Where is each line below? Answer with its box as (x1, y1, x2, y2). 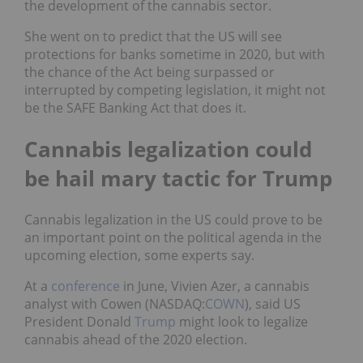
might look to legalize (176, 312, 308, 331)
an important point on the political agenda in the (24, 228, 322, 246)
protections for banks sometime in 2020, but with (24, 45, 325, 63)
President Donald (24, 312, 135, 331)
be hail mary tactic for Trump (24, 163, 332, 193)
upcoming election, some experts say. (24, 246, 254, 264)
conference (51, 276, 120, 295)
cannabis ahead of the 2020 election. (24, 330, 247, 348)
